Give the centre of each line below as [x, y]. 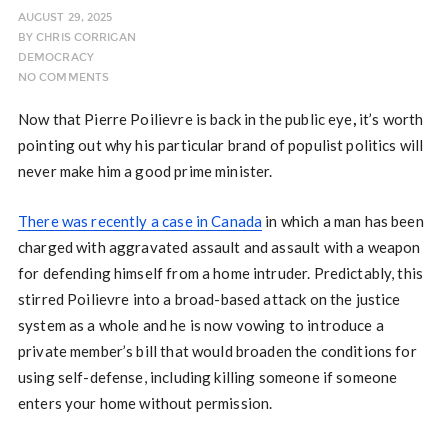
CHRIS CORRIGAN [86, 38]
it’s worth [389, 119]
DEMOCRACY [55, 58]
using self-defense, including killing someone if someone [207, 377]
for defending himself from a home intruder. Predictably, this [220, 273]
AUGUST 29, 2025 [65, 18]
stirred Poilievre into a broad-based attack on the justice [209, 299]
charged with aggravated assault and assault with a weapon [219, 247]
